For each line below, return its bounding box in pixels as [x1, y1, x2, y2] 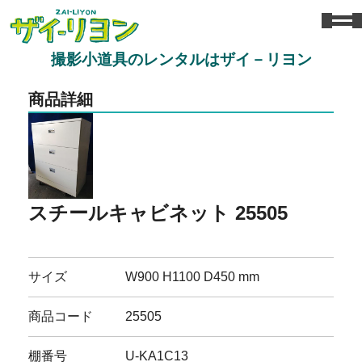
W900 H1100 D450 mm [125, 269, 260, 284]
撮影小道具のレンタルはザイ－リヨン [50, 50, 312, 68]
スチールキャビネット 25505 [28, 201, 288, 224]
